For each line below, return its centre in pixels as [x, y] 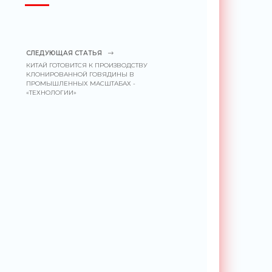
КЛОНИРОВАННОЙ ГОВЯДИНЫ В [80, 74]
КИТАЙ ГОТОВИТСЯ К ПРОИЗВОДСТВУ [87, 65]
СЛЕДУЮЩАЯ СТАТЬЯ [64, 53]
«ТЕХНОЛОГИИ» [52, 93]
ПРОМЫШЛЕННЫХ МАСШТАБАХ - [81, 83]
